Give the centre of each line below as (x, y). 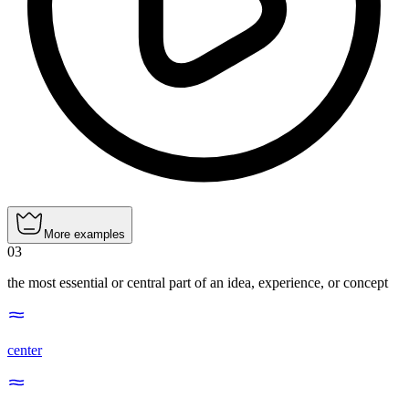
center (25, 351)
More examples (84, 235)
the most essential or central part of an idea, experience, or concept (198, 283)
